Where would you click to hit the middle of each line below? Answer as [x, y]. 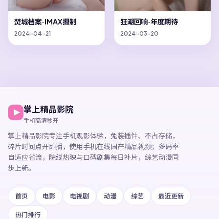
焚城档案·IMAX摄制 [45, 21]
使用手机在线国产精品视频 [110, 146]
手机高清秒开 [41, 120]
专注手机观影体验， [80, 135]
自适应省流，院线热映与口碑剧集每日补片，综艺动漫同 [93, 157]
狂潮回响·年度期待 [149, 21]
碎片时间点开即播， [39, 146]
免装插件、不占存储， [145, 135]
